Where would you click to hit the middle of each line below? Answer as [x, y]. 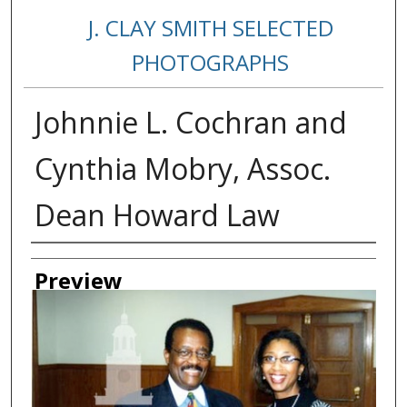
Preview [78, 281]
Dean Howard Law [157, 215]
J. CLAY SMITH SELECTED [210, 28]
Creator [69, 261]
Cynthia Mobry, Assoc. [182, 169]
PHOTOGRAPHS [211, 63]
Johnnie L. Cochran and [190, 123]
